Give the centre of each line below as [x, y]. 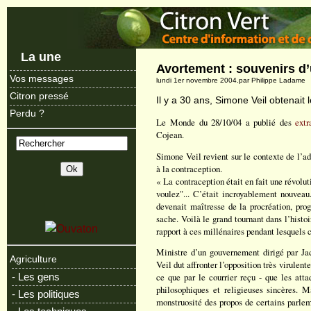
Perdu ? [27, 114]
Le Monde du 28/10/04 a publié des [226, 122]
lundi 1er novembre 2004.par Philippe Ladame [231, 80]
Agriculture [33, 259]
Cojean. [170, 134]
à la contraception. [190, 168]
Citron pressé [39, 96]
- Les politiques [46, 294]
